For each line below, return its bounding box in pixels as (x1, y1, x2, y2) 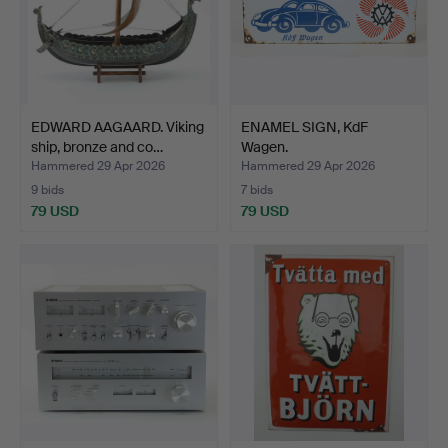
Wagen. (241, 138, 288, 157)
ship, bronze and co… (31, 138, 163, 157)
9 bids (31, 182, 64, 199)
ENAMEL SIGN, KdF (241, 118, 368, 137)
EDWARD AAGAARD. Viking (31, 118, 204, 137)
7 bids (241, 182, 273, 199)
